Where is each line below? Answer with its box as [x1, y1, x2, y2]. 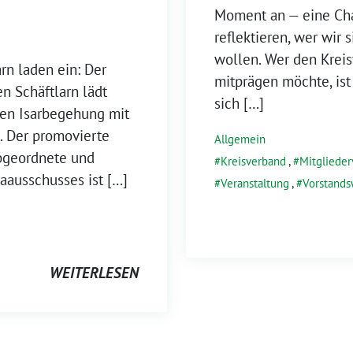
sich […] [214, 94, 264, 113]
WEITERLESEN [50, 263, 139, 283]
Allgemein [214, 132, 266, 147]
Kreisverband [221, 154, 286, 169]
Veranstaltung [221, 176, 289, 191]
